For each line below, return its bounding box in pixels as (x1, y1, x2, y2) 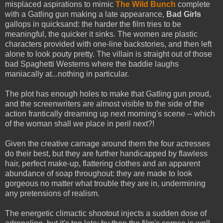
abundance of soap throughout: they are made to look (5, 169, 192, 178)
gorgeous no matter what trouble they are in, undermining (5, 179, 206, 188)
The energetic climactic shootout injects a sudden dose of (5, 209, 207, 218)
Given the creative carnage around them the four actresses (5, 139, 210, 148)
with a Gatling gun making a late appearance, (5, 9, 166, 18)
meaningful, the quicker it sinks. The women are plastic (5, 29, 198, 38)
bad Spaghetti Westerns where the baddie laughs (5, 59, 179, 68)
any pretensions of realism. (5, 189, 100, 198)
